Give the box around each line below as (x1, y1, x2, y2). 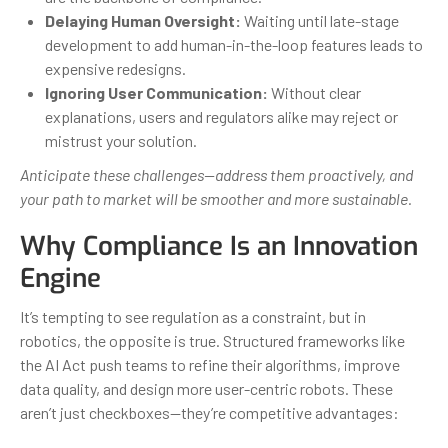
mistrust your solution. (45, 130, 197, 150)
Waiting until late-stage (241, 10, 399, 30)
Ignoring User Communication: (45, 82, 268, 102)
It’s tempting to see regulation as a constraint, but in (20, 306, 366, 326)
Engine (20, 260, 101, 296)
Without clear (268, 82, 361, 102)
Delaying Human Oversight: (45, 10, 241, 30)
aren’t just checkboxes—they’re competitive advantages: (20, 402, 399, 422)
